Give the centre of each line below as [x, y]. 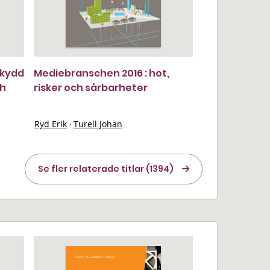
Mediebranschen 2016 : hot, [102, 73]
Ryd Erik [51, 124]
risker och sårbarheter [91, 88]
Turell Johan [98, 124]
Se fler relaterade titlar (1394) [106, 169]
